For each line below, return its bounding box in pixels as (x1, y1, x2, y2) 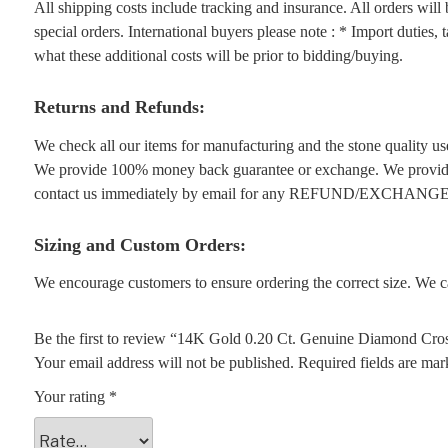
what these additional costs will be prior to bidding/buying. (33, 47, 403, 65)
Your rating (33, 388, 109, 406)
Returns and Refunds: (33, 97, 205, 118)
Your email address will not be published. (33, 354, 294, 372)
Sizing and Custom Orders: (33, 234, 246, 255)
